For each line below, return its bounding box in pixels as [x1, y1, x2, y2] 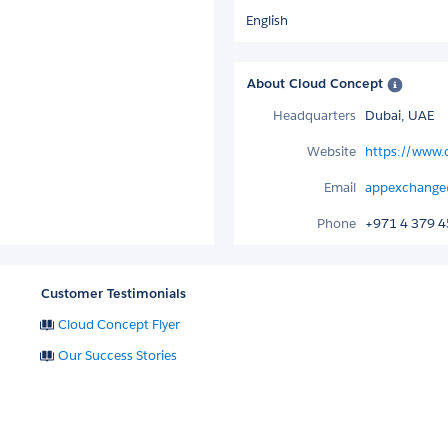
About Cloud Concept [247, 74, 387, 92]
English [246, 11, 288, 29]
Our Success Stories [58, 346, 178, 364]
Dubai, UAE [365, 106, 434, 124]
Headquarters [273, 106, 356, 124]
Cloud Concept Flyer [58, 315, 181, 333]
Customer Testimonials [41, 284, 187, 302]
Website [307, 142, 356, 160]
